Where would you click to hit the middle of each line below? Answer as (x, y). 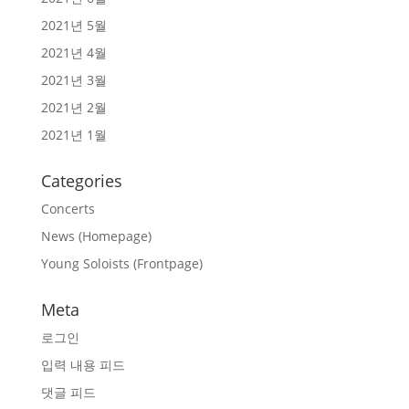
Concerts (68, 209)
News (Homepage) (96, 236)
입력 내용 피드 (83, 365)
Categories (81, 181)
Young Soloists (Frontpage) (121, 263)
